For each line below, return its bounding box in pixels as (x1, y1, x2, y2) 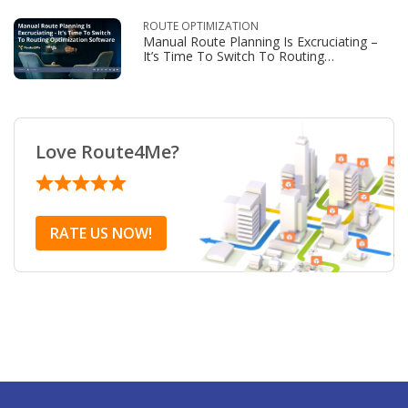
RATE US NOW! (50, 223, 152, 243)
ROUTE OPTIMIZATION (143, 18, 259, 34)
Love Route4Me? (36, 139, 179, 164)
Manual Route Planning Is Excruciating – (143, 33, 378, 50)
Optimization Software (143, 62, 276, 79)
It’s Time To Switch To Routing (143, 47, 324, 65)
